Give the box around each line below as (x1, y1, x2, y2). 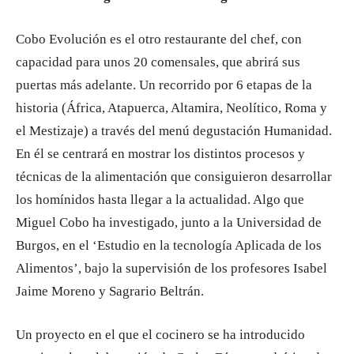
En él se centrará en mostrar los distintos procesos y (16, 146, 305, 161)
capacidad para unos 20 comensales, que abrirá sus (16, 55, 300, 70)
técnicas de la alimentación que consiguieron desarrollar (16, 169, 332, 184)
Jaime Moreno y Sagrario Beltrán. (16, 284, 204, 299)
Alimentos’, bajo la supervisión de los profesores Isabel (16, 261, 327, 276)
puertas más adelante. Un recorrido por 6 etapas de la (16, 77, 312, 92)
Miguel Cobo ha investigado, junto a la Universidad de (16, 215, 322, 230)
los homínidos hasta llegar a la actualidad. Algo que (16, 192, 304, 207)
